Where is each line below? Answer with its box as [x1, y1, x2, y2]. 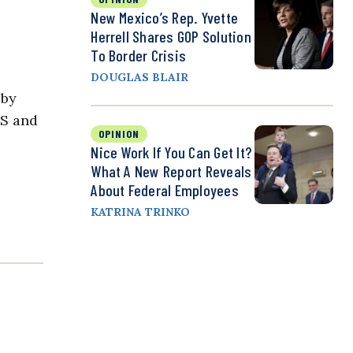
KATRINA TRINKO [91, 205, 191, 220]
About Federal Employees [91, 180, 239, 200]
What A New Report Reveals [91, 162, 252, 181]
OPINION [98, 127, 140, 141]
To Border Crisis [91, 46, 187, 65]
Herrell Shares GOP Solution [91, 27, 251, 46]
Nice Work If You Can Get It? [91, 143, 251, 162]
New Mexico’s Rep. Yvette [91, 8, 239, 28]
